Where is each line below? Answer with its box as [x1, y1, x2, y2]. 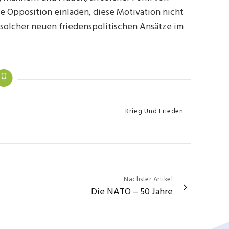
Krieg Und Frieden [125, 106, 184, 117]
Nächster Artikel [124, 174, 173, 185]
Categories [117, 103, 159, 118]
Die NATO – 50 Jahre [91, 185, 173, 199]
